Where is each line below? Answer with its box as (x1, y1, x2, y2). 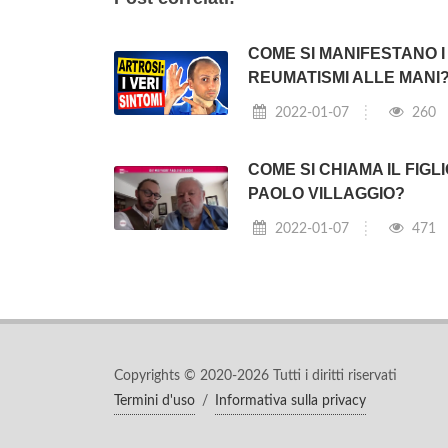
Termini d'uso (114, 393, 195, 408)
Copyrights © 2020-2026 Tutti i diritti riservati (114, 368, 397, 383)
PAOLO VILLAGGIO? (247, 184, 405, 202)
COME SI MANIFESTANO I (247, 45, 445, 63)
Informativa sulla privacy (215, 393, 366, 408)
